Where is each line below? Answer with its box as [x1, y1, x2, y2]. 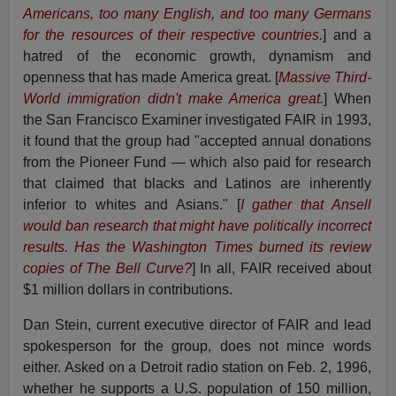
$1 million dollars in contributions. [23, 282, 233, 298]
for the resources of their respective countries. [23, 27, 324, 43]
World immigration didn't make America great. [23, 91, 324, 107]
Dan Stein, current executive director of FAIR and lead [23, 317, 371, 333]
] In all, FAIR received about [191, 261, 371, 277]
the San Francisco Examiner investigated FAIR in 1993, [23, 112, 371, 128]
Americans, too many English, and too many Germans [23, 6, 371, 22]
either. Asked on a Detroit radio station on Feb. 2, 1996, [23, 360, 371, 376]
